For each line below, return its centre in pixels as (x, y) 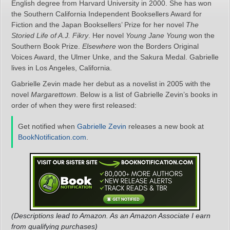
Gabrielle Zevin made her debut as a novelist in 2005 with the (111, 84)
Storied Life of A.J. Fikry (50, 35)
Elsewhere (99, 46)
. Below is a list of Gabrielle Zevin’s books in (147, 94)
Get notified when (47, 126)
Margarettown (53, 94)
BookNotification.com (52, 137)
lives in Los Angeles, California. (62, 68)
